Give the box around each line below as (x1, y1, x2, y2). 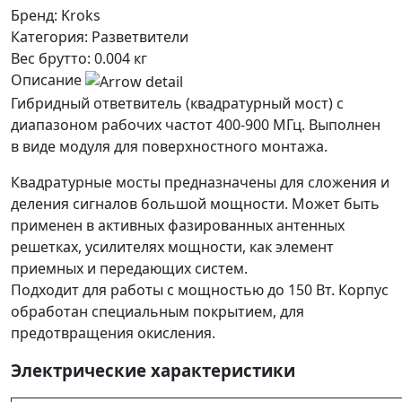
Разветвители (92, 26, 188, 47)
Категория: (11, 26, 88, 47)
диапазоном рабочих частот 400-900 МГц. (11, 114, 305, 135)
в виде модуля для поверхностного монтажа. (11, 135, 328, 156)
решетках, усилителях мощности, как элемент (11, 236, 334, 257)
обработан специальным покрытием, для (11, 301, 304, 321)
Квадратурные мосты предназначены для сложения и (11, 171, 389, 192)
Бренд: (11, 4, 57, 25)
